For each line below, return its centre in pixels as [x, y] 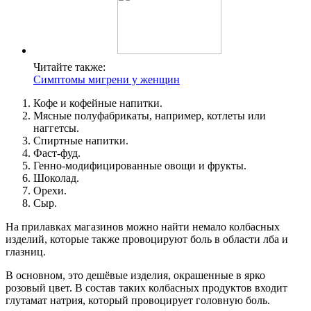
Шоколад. [56, 178]
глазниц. [26, 252]
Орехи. [50, 191]
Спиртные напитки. [81, 141]
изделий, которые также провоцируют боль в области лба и [147, 239]
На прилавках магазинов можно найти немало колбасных [143, 227]
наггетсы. [56, 128]
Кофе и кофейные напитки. [98, 103]
